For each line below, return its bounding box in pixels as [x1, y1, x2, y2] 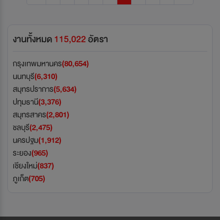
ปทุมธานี [13, 96, 38, 109]
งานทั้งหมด [13, 31, 54, 47]
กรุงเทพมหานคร [13, 57, 62, 70]
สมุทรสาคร [13, 109, 46, 121]
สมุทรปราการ [13, 83, 54, 96]
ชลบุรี [13, 121, 29, 134]
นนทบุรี [13, 70, 34, 83]
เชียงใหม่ [13, 160, 37, 172]
